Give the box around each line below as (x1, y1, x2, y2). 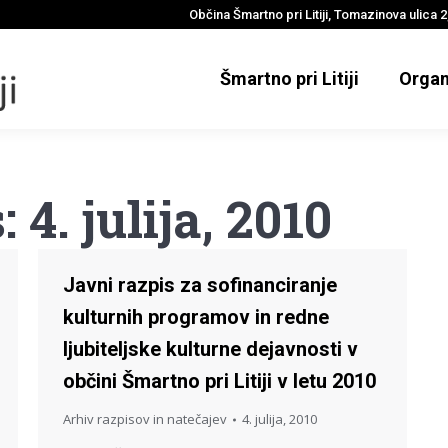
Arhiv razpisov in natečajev (63, 410, 227, 428)
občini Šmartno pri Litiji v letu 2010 (63, 369, 376, 393)
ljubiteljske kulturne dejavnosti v (63, 337, 358, 361)
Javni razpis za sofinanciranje (63, 273, 337, 297)
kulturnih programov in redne (63, 305, 329, 329)
